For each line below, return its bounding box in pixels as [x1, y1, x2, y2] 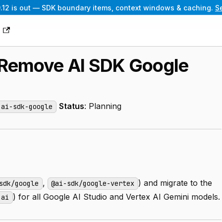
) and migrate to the [138, 178, 212, 188]
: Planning [84, 101, 121, 111]
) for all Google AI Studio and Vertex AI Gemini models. [12, 192, 220, 202]
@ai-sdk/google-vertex [51, 179, 135, 188]
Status [58, 101, 84, 111]
